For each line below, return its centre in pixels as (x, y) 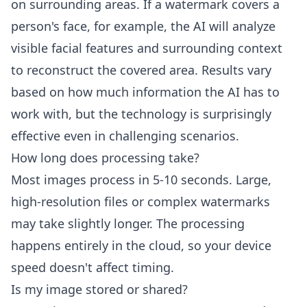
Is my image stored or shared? (99, 289)
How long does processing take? (105, 158)
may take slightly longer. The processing (128, 223)
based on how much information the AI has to (145, 92)
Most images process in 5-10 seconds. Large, (141, 180)
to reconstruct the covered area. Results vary (141, 70)
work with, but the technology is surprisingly (141, 114)
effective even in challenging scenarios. (125, 136)
